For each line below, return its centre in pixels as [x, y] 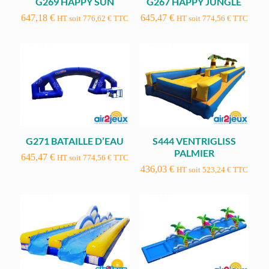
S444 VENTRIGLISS [194, 141]
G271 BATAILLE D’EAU [75, 141]
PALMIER [194, 153]
